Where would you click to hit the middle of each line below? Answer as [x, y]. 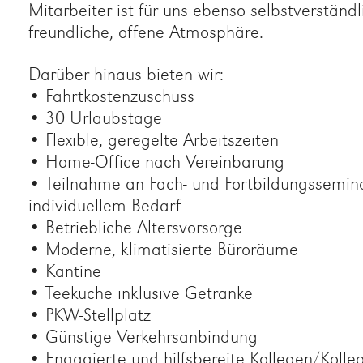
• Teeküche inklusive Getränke [140, 294]
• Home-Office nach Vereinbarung [156, 162]
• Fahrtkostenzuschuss [111, 97]
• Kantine [64, 272]
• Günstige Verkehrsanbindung [143, 337]
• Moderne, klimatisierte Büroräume [163, 250]
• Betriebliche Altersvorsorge [135, 228]
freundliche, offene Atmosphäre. [145, 33]
